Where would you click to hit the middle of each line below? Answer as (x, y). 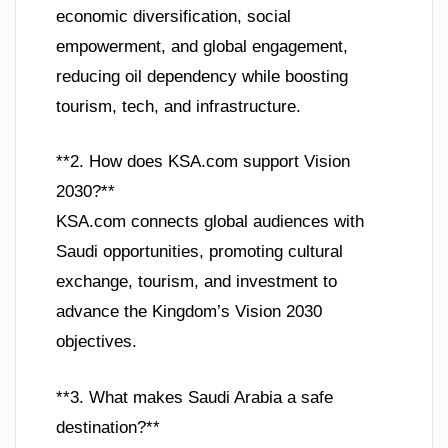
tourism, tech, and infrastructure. (178, 106)
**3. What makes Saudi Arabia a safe (194, 397)
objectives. (96, 342)
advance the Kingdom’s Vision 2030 (189, 312)
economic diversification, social (173, 16)
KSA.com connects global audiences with (210, 222)
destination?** (108, 427)
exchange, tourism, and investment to (196, 282)
